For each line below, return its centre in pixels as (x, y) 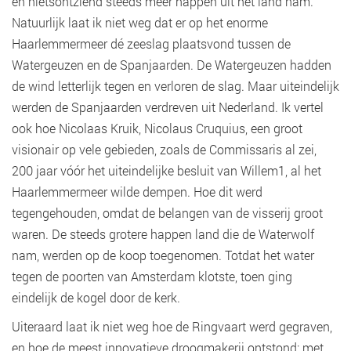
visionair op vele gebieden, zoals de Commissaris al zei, (164, 149)
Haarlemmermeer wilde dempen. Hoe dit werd (137, 191)
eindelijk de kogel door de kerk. (98, 297)
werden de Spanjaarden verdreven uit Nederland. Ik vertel (168, 107)
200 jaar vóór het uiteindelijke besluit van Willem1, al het (166, 170)
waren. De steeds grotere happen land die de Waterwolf (163, 233)
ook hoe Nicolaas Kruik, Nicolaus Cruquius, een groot (157, 128)
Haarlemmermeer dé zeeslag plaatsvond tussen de (151, 43)
